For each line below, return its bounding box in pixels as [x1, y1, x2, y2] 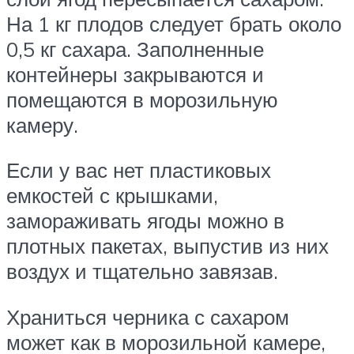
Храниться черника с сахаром [6, 303, 289, 330]
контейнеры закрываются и [6, 61, 264, 87]
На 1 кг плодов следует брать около [6, 10, 341, 36]
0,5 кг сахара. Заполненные [6, 36, 264, 62]
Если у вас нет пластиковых [6, 157, 271, 183]
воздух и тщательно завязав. [6, 258, 278, 284]
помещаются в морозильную [6, 86, 278, 112]
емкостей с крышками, [6, 183, 218, 209]
